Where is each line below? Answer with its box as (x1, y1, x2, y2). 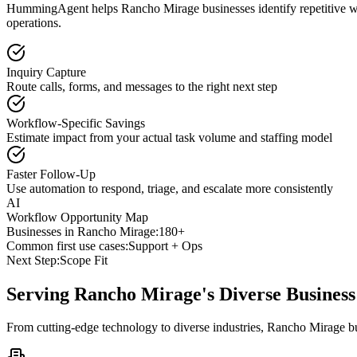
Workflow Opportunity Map (6, 210, 148, 224)
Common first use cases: (6, 238, 128, 253)
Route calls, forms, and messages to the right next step (6, 79, 277, 93)
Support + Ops (128, 238, 202, 253)
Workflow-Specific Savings (6, 116, 145, 130)
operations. (6, 15, 61, 29)
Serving (6, 283, 74, 304)
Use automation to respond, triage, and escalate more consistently (6, 181, 333, 195)
